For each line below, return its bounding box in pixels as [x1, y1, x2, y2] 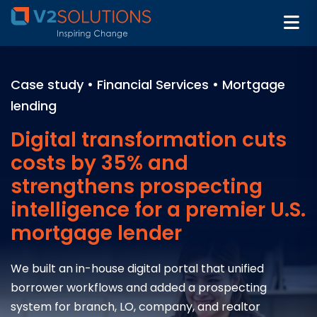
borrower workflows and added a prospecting [11, 279, 267, 296]
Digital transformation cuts [11, 126, 287, 154]
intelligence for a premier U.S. [11, 196, 306, 224]
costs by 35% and [11, 149, 188, 177]
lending [11, 97, 57, 115]
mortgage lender [11, 219, 182, 247]
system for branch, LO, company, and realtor [11, 299, 260, 315]
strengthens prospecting [11, 173, 263, 200]
